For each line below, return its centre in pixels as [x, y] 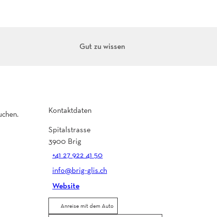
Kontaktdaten [70, 110]
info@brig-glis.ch [80, 170]
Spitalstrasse [70, 129]
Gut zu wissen [102, 46]
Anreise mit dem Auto [87, 206]
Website [66, 186]
